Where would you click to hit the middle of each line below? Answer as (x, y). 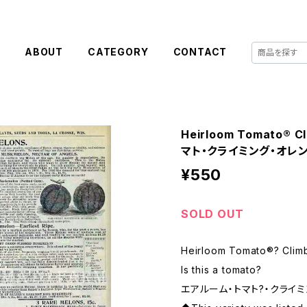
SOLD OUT (212, 214)
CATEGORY (118, 52)
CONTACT (200, 52)
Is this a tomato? (221, 270)
